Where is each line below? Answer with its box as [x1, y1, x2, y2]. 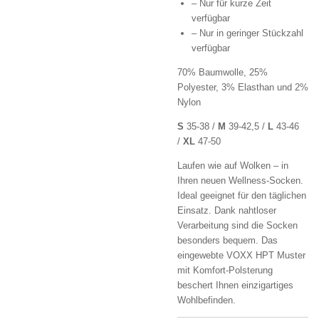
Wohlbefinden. [177, 295, 239, 305]
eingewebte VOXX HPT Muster [177, 250, 305, 261]
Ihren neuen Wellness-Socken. [177, 175, 303, 186]
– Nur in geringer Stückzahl [191, 28, 303, 38]
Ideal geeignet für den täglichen [177, 190, 306, 201]
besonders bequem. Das [177, 235, 278, 246]
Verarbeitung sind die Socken [177, 220, 298, 231]
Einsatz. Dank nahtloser [177, 205, 276, 216]
